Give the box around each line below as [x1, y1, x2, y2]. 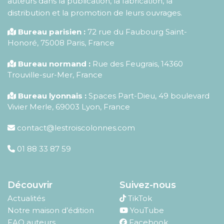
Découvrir [7, 179, 52, 191]
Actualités [7, 193, 45, 203]
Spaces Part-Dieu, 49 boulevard [86, 91, 209, 101]
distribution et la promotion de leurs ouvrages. [7, 8, 182, 18]
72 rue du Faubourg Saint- [87, 27, 187, 37]
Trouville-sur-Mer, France [7, 70, 102, 80]
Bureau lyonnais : [18, 91, 86, 101]
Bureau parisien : [18, 27, 85, 37]
